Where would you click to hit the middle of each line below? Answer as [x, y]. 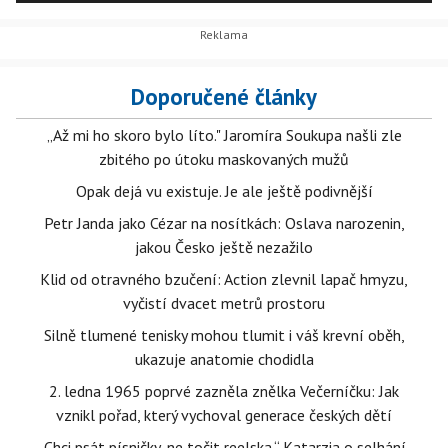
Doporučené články [224, 96]
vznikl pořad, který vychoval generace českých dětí [224, 415]
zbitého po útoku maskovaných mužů [224, 159]
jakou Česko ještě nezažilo [224, 247]
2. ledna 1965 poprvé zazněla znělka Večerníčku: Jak [224, 391]
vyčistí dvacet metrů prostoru [224, 303]
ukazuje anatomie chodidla [224, 359]
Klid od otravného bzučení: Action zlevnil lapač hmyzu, [224, 279]
